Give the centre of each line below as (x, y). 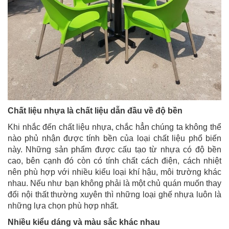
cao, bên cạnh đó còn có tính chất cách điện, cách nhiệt (114, 161)
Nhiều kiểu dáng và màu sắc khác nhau (84, 222)
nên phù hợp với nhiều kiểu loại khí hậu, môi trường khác (114, 172)
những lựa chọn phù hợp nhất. (63, 205)
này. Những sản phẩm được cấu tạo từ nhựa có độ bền (114, 149)
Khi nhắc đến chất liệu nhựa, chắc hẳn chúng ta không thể (114, 127)
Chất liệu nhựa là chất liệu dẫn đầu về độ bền (95, 110)
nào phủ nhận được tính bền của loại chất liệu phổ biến (114, 138)
